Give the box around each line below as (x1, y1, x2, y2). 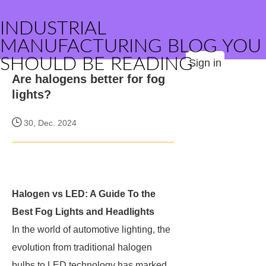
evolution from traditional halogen (12, 242, 152, 252)
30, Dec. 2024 (21, 118, 77, 128)
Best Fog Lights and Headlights (12, 207, 154, 217)
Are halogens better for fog (12, 72, 165, 85)
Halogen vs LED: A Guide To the (12, 189, 156, 199)
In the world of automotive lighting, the (12, 224, 170, 235)
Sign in (189, 57, 221, 69)
